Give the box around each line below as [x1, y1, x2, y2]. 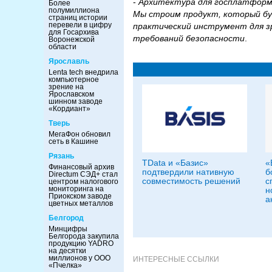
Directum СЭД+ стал [49, 170, 118, 178]
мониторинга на [49, 185, 104, 193]
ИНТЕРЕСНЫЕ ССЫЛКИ [133, 254, 219, 263]
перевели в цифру [49, 21, 112, 29]
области [49, 42, 76, 51]
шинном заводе [49, 97, 103, 106]
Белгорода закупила [49, 232, 119, 240]
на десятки [49, 246, 86, 255]
